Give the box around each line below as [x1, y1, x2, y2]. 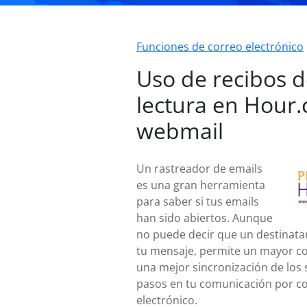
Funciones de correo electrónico [136, 39, 304, 54]
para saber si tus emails [136, 194, 259, 209]
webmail [136, 116, 223, 145]
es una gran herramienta [136, 177, 265, 193]
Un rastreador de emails [136, 161, 262, 176]
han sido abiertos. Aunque [136, 210, 273, 225]
